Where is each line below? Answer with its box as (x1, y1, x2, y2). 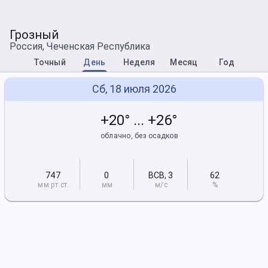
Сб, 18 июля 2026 (92, 83, 176, 95)
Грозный (10, 28, 59, 42)
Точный (33, 57, 66, 67)
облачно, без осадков (100, 132, 178, 140)
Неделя (123, 57, 156, 67)
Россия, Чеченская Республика (10, 41, 150, 52)
